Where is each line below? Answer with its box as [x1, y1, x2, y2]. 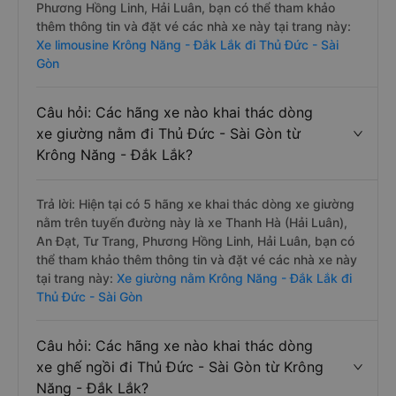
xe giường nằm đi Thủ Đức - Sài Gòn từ [36, 125, 301, 142]
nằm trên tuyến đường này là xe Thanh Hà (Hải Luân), [36, 215, 347, 230]
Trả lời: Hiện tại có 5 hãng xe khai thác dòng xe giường [36, 196, 354, 211]
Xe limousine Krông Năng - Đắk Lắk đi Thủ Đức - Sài [36, 37, 339, 52]
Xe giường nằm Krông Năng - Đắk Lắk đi [113, 270, 352, 286]
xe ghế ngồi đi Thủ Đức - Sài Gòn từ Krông [36, 358, 324, 376]
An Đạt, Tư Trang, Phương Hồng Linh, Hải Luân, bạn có [36, 233, 354, 248]
